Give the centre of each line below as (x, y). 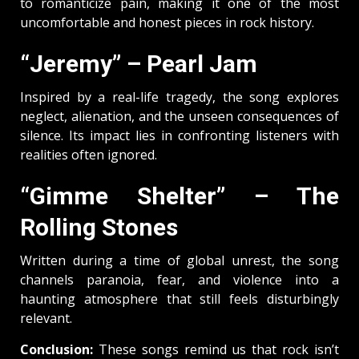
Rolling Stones (99, 227)
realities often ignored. (89, 154)
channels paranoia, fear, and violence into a (179, 279)
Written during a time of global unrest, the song (179, 260)
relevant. (46, 318)
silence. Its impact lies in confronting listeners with (179, 135)
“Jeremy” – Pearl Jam (139, 63)
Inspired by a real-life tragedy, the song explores (179, 97)
